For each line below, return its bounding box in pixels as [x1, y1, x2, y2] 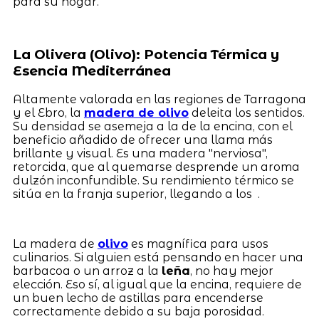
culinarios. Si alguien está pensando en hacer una [12, 250, 303, 264]
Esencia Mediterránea [12, 63, 171, 80]
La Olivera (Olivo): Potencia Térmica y [12, 46, 279, 63]
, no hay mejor [189, 263, 273, 278]
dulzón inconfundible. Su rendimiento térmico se [12, 173, 294, 187]
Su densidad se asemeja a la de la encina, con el [12, 119, 293, 133]
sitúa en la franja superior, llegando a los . [12, 187, 260, 201]
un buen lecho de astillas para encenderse [12, 291, 263, 305]
